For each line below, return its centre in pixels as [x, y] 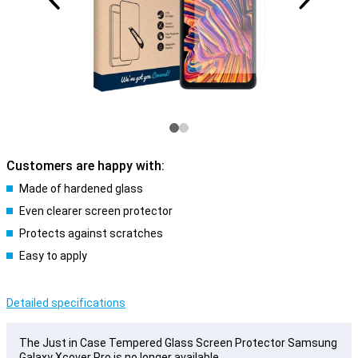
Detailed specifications [66, 303]
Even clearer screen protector [96, 211]
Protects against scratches [91, 233]
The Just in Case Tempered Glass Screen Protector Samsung [178, 343]
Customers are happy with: [86, 166]
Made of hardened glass [81, 189]
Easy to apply [53, 256]
